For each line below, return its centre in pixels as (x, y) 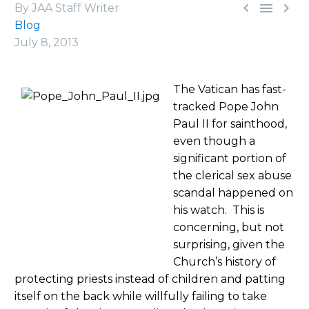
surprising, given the (229, 244)
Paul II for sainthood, (230, 123)
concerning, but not (229, 227)
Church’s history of (225, 261)
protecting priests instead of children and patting (150, 279)
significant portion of (230, 158)
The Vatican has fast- (230, 89)
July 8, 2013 (47, 42)
